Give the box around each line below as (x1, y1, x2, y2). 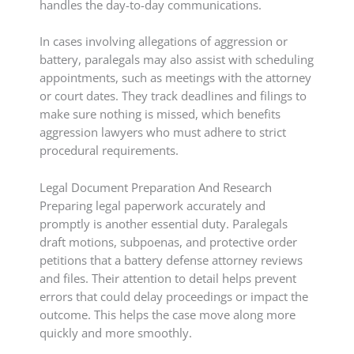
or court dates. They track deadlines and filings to (40, 88, 307, 104)
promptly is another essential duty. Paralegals (40, 215, 288, 232)
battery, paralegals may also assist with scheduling (40, 51, 314, 68)
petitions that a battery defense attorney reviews (40, 251, 303, 268)
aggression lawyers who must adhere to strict (40, 124, 286, 141)
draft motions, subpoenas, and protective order (40, 233, 297, 250)
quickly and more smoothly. (40, 324, 192, 341)
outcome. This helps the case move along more (40, 306, 296, 322)
